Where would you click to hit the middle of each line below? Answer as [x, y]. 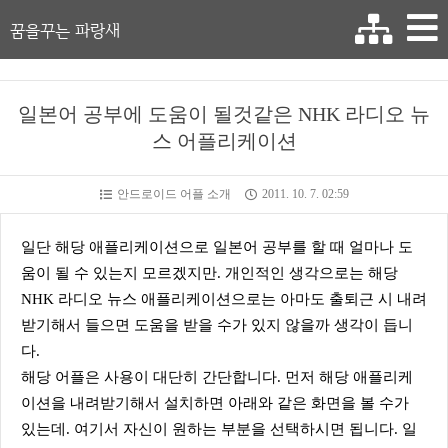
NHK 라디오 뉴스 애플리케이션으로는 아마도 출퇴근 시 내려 [224, 299]
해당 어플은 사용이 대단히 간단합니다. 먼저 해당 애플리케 [217, 377]
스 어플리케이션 [224, 141]
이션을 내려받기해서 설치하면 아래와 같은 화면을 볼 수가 [215, 403]
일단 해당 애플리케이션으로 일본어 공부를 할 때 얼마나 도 [217, 247]
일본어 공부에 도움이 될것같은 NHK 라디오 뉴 [224, 114]
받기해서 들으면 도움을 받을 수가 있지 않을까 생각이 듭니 [217, 325]
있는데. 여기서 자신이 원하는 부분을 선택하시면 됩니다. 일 [219, 429]
